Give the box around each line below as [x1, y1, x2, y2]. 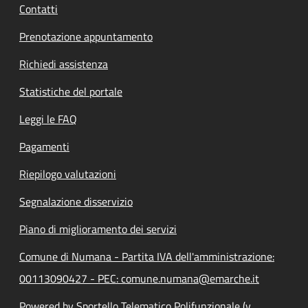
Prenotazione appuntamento [19, 27, 153, 45]
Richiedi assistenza [19, 55, 108, 72]
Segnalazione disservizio [19, 192, 133, 210]
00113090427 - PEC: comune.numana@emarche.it [19, 269, 259, 287]
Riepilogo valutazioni [19, 165, 116, 182]
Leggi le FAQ [19, 110, 77, 127]
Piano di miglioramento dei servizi [19, 220, 177, 237]
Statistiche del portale [19, 82, 122, 100]
